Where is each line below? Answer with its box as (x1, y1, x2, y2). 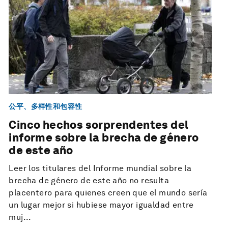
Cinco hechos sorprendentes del (9, 118, 189, 132)
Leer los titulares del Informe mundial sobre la (9, 163, 192, 174)
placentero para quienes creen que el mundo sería (9, 188, 208, 198)
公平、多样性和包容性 (9, 102, 82, 110)
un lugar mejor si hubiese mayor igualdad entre (9, 200, 194, 210)
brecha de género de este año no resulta (9, 176, 169, 186)
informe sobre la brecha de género (9, 131, 199, 145)
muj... (9, 212, 32, 222)
